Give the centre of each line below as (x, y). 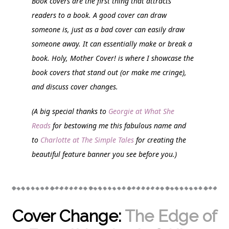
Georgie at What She (142, 111)
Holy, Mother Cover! (84, 58)
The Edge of (171, 216)
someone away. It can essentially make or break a (112, 43)
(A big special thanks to (70, 111)
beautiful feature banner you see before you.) (105, 154)
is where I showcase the (155, 58)
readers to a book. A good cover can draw (99, 15)
